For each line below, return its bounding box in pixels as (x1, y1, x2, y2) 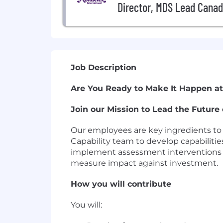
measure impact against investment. (71, 158, 218, 168)
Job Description (71, 63, 136, 73)
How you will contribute (71, 179, 171, 189)
